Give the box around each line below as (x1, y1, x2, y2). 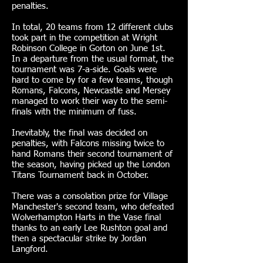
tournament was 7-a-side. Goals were (12, 65, 157, 74)
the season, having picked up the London (12, 160, 170, 169)
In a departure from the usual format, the (12, 55, 174, 63)
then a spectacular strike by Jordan (12, 234, 146, 243)
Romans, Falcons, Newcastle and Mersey (12, 86, 170, 95)
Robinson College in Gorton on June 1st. (12, 44, 166, 53)
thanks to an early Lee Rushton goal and (12, 224, 167, 232)
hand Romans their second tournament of (12, 150, 173, 159)
